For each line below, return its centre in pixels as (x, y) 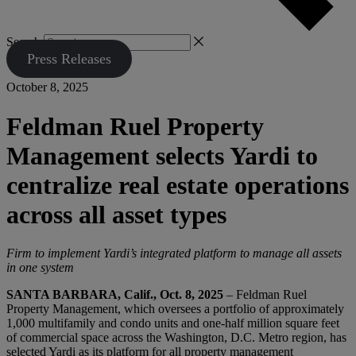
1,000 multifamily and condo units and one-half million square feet (173, 323)
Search (23, 42)
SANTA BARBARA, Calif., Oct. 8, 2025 (115, 295)
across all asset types (122, 214)
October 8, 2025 (47, 87)
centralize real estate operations (178, 185)
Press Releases (69, 59)
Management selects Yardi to (162, 155)
